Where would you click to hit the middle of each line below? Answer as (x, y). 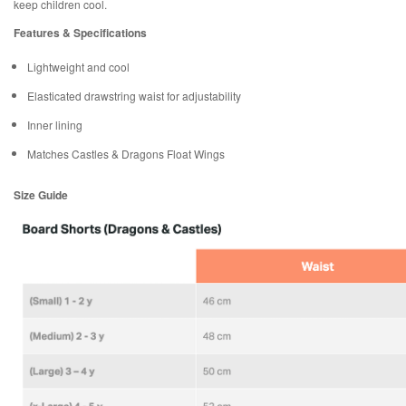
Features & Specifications (80, 33)
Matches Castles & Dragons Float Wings (126, 154)
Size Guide (41, 195)
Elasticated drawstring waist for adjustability (134, 96)
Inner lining (55, 125)
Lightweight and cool (78, 67)
